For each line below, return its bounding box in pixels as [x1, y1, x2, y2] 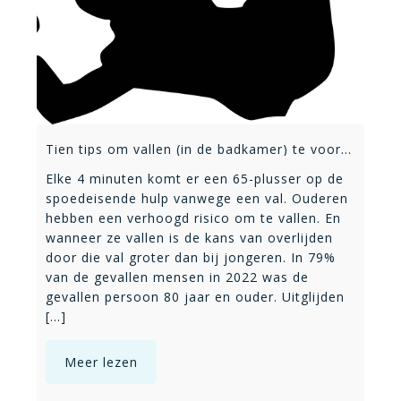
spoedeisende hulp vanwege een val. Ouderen [46, 189, 348, 207]
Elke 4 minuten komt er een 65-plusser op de [46, 169, 344, 187]
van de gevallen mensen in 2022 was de [46, 268, 309, 286]
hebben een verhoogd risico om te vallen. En [46, 209, 341, 226]
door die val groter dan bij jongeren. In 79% [46, 248, 336, 266]
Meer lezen [64, 353, 138, 371]
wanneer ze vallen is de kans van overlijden [46, 228, 333, 246]
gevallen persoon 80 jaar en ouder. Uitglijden [46, 287, 345, 305]
